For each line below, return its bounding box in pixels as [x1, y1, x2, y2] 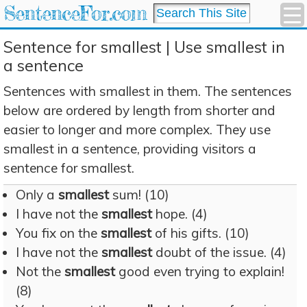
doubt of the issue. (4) [152, 244, 286, 260]
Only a [16, 186, 58, 203]
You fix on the [16, 225, 101, 241]
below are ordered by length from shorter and [3, 102, 275, 119]
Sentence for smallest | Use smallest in [3, 37, 285, 57]
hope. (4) [152, 206, 208, 222]
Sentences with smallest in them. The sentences [3, 83, 292, 99]
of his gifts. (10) [151, 225, 249, 241]
